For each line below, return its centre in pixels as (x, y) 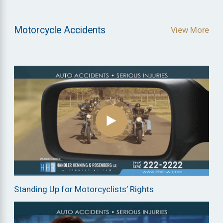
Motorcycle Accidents (60, 31)
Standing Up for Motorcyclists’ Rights (84, 190)
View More (190, 31)
